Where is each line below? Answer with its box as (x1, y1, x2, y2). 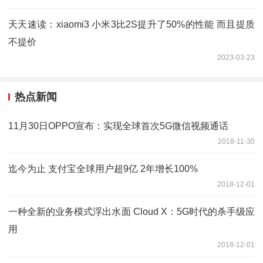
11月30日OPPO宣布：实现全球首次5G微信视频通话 (8, 120, 228, 131)
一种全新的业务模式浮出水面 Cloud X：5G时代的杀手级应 (8, 206, 255, 217)
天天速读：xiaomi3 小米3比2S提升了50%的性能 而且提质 (8, 19, 255, 30)
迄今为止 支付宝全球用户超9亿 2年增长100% (8, 163, 198, 174)
